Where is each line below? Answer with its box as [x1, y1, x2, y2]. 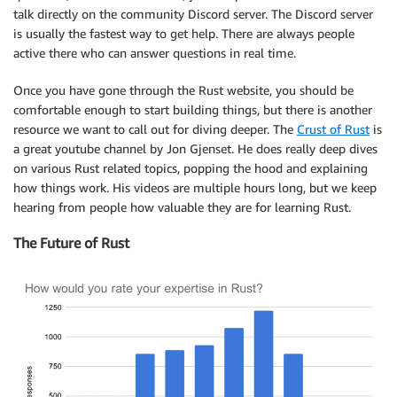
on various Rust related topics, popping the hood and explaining [13, 160, 368, 176]
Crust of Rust [297, 121, 370, 137]
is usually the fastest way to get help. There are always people [13, 26, 354, 42]
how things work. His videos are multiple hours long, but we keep [13, 180, 377, 196]
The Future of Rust [13, 234, 129, 253]
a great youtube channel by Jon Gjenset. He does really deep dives [13, 141, 378, 157]
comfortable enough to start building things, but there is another [13, 102, 372, 118]
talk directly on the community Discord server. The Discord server [13, 6, 373, 22]
